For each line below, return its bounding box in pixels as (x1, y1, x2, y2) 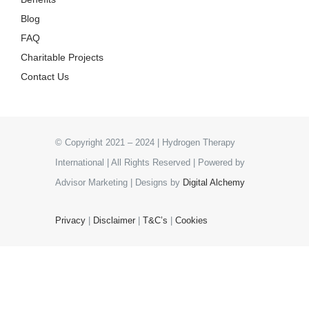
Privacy (55, 215, 86, 226)
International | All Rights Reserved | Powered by (55, 157, 245, 168)
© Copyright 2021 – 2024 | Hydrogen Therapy (55, 137, 235, 148)
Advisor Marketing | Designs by (55, 177, 183, 188)
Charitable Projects (20, 51, 103, 63)
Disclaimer (93, 215, 135, 226)
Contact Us (20, 70, 69, 82)
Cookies (175, 215, 208, 226)
